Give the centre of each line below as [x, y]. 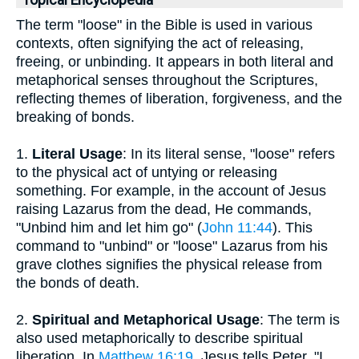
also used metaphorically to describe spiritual [159, 338]
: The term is [300, 320]
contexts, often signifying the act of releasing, [160, 43]
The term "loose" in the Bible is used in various [164, 25]
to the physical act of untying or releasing [147, 172]
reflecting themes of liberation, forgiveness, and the [179, 99]
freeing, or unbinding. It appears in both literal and [175, 62]
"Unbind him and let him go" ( [109, 228]
